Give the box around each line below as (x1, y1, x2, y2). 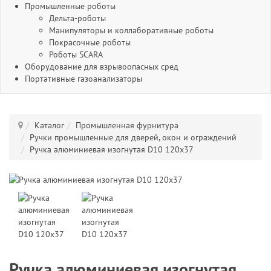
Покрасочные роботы (49, 37, 131, 48)
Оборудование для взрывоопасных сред (25, 61, 178, 72)
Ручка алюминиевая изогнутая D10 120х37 (30, 144, 194, 155)
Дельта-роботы (49, 13, 106, 24)
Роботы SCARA (49, 49, 103, 60)
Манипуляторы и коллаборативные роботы (49, 25, 214, 36)
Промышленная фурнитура (76, 120, 178, 131)
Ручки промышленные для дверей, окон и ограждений (30, 132, 237, 143)
